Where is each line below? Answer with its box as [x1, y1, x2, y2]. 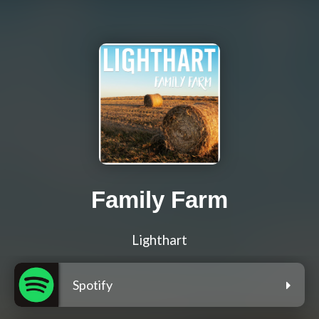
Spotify [73, 277, 113, 293]
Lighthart [132, 232, 187, 249]
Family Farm [91, 187, 228, 214]
